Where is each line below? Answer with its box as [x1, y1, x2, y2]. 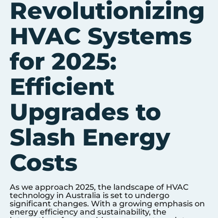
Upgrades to [10, 98, 161, 126]
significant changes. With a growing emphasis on [10, 199, 205, 208]
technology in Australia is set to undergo [10, 191, 169, 200]
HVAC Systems [10, 22, 192, 50]
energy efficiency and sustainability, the [10, 207, 166, 217]
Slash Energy [10, 123, 170, 151]
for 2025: [10, 47, 117, 75]
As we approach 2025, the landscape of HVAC [10, 182, 188, 192]
